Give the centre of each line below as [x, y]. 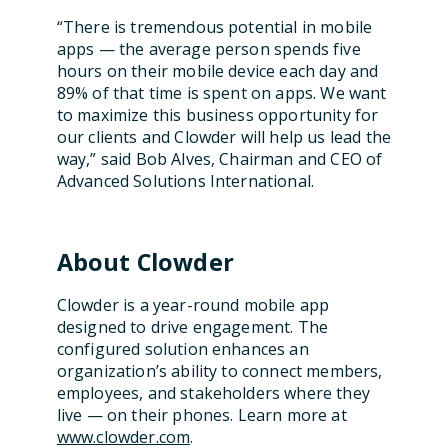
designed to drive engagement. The [192, 327]
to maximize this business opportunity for [217, 115]
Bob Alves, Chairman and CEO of [259, 159]
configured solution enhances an [182, 349]
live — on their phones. [147, 415]
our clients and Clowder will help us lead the [223, 137]
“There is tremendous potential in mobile [214, 27]
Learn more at [292, 415]
